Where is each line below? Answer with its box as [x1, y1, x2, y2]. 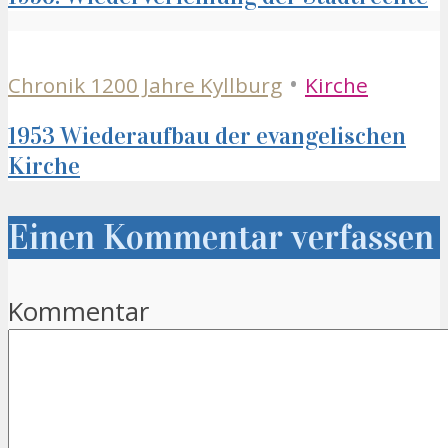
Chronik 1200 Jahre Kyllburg [8, 71, 282, 100]
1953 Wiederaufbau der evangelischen [8, 120, 406, 151]
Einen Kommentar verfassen [8, 216, 434, 260]
